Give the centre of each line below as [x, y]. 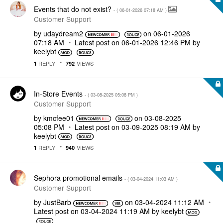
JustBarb [57, 202]
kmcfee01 [59, 118]
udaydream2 [63, 33]
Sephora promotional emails [79, 178]
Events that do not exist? [74, 9]
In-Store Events [59, 93]
